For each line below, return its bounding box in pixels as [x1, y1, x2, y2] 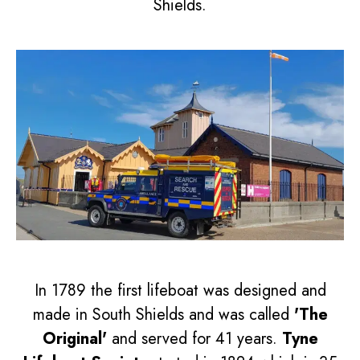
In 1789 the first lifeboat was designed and [34, 279, 326, 302]
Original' [42, 327, 107, 350]
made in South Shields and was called [32, 303, 294, 326]
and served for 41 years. [106, 327, 282, 350]
